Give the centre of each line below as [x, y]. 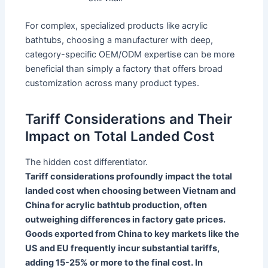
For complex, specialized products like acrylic [117, 26]
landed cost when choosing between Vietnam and [131, 191]
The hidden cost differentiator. [87, 162]
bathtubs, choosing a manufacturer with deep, [119, 40]
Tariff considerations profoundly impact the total [129, 177]
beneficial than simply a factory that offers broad [124, 69]
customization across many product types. [112, 83]
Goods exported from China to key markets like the [133, 234]
